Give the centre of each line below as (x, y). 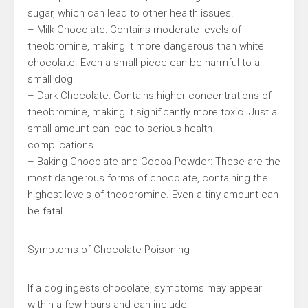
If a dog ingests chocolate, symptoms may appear (145, 288)
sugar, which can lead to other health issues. (131, 13)
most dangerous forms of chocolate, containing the (148, 178)
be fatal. (46, 211)
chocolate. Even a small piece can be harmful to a (144, 63)
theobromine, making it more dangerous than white (146, 46)
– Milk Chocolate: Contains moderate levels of (134, 30)
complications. (62, 145)
